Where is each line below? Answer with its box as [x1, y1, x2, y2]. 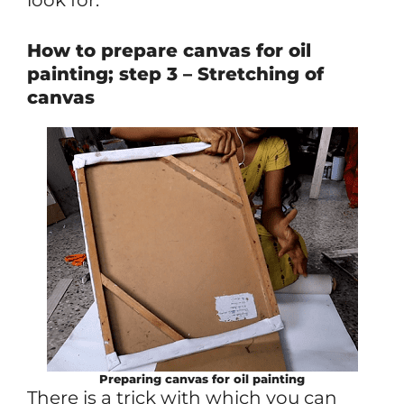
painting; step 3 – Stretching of [27, 62, 324, 85]
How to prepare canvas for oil [27, 39, 311, 61]
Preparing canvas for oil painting [99, 371, 305, 386]
